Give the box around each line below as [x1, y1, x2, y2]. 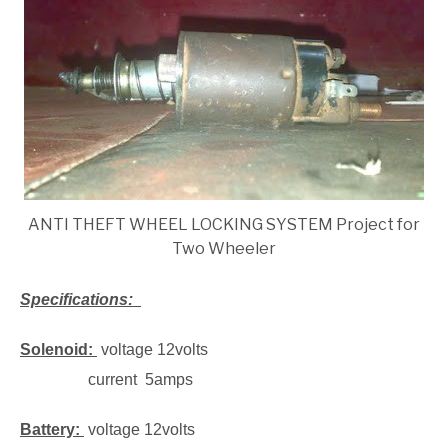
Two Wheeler [172, 238, 276, 258]
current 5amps [20, 370, 193, 388]
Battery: [20, 420, 84, 438]
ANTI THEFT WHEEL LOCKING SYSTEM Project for [28, 214, 420, 234]
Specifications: [20, 290, 141, 308]
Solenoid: [20, 340, 97, 358]
